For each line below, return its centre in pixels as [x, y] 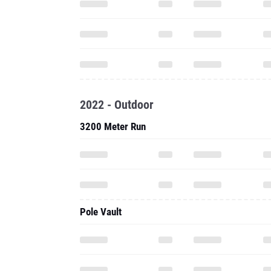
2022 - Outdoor [117, 105]
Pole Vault [101, 212]
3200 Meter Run [113, 126]
